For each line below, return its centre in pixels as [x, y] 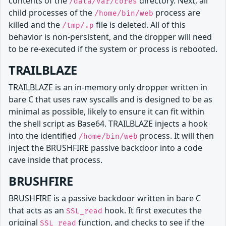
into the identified [44, 135]
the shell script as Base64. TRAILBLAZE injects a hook [108, 123]
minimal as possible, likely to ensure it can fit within [106, 111]
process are [177, 12]
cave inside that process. [55, 160]
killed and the [35, 24]
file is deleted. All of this [140, 24]
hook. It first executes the [152, 210]
